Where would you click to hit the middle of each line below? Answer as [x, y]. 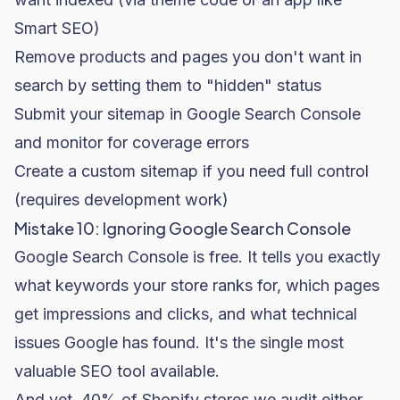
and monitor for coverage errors [132, 142]
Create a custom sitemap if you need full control [192, 171]
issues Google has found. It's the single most [179, 342]
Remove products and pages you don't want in [188, 57]
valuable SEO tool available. [117, 371]
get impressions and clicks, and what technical [186, 314]
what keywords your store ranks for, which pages [197, 285]
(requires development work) [121, 200]
